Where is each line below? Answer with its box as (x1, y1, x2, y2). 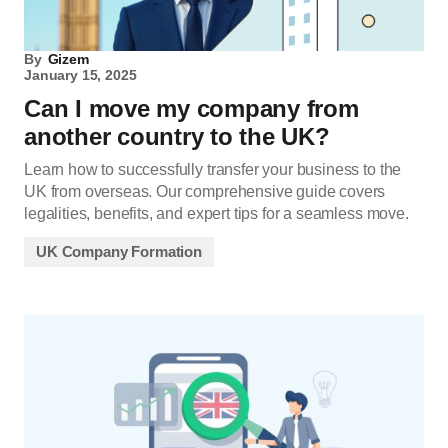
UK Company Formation (36, 243, 202, 261)
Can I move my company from (24, 95, 359, 123)
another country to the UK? (24, 123, 330, 151)
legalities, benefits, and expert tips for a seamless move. (24, 205, 409, 223)
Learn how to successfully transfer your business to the (24, 161, 402, 179)
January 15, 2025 (24, 67, 137, 84)
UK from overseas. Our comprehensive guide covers (24, 183, 386, 201)
